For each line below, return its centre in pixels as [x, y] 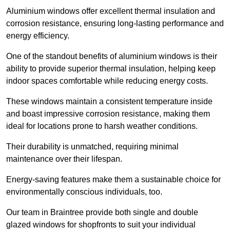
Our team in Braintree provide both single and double [102, 213]
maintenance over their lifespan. [64, 159]
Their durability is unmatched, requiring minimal [92, 147]
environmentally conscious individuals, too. [84, 192]
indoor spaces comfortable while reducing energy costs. [107, 81]
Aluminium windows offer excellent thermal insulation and [111, 11]
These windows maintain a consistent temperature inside [109, 102]
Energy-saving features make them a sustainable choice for [113, 180]
